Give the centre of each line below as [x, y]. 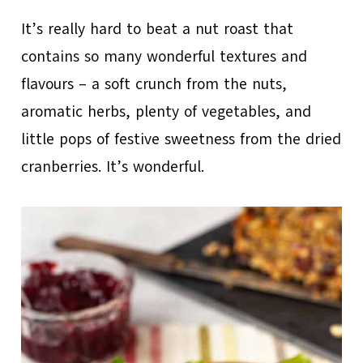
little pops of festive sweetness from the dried [181, 139]
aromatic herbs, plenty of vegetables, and [167, 111]
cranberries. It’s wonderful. [113, 167]
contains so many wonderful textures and [164, 56]
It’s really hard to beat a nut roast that [158, 29]
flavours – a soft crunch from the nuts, [154, 84]
